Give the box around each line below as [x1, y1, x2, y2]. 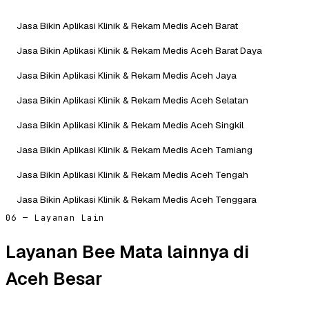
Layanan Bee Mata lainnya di [6, 239, 249, 263]
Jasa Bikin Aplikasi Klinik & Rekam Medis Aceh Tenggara [17, 192, 257, 206]
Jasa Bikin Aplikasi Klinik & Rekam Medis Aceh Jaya [17, 68, 237, 81]
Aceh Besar [6, 266, 102, 290]
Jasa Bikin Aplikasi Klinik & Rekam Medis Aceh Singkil [17, 118, 243, 131]
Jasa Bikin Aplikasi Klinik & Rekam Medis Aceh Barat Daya [17, 43, 262, 57]
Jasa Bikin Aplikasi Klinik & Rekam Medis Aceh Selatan [17, 93, 248, 106]
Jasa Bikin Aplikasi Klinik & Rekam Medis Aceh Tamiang [17, 143, 252, 156]
